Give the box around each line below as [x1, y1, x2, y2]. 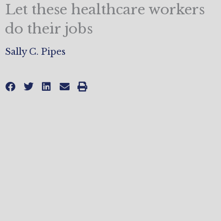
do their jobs [5, 20, 93, 38]
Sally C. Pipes [5, 46, 66, 57]
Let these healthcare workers [5, 1, 205, 19]
